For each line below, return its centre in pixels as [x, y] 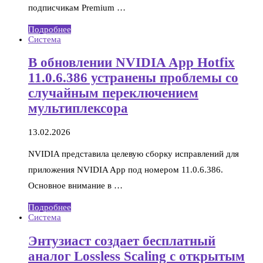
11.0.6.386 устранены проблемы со [133, 78]
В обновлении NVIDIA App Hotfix [131, 63]
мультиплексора [78, 109]
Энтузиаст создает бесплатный [122, 241]
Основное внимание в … [75, 185]
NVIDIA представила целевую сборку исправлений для [134, 154]
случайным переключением [113, 93]
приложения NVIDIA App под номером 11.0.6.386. [126, 169]
